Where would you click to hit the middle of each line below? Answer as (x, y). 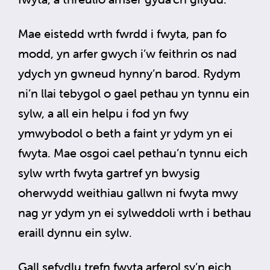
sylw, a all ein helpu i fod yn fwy (103, 113)
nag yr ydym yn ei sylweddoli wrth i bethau (135, 212)
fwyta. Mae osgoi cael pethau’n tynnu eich (133, 152)
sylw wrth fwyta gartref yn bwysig (109, 172)
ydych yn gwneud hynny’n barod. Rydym (129, 73)
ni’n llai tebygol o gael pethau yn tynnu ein (134, 93)
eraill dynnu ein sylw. (75, 232)
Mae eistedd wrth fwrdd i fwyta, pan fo (122, 33)
